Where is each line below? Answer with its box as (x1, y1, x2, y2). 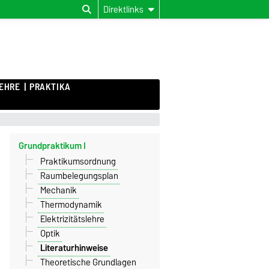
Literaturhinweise (40, 240, 108, 255)
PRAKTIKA (29, 79, 71, 95)
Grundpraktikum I (19, 138, 86, 153)
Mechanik (40, 183, 77, 198)
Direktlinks (103, 2, 144, 17)
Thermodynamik (40, 197, 102, 212)
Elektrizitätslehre (40, 211, 104, 226)
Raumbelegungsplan (40, 168, 118, 183)
